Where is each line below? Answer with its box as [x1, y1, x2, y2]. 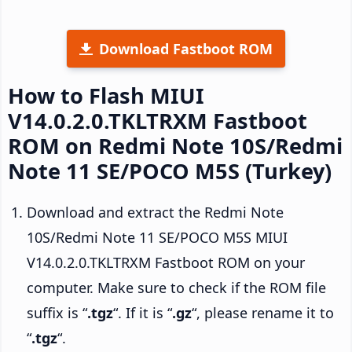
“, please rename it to [192, 302, 334, 322]
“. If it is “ [113, 302, 172, 322]
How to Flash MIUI [8, 80, 204, 110]
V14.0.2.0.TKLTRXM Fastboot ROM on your [27, 252, 305, 272]
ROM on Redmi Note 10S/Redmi [8, 130, 343, 160]
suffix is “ [27, 302, 87, 322]
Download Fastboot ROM [99, 38, 273, 58]
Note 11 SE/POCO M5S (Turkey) [8, 156, 332, 185]
